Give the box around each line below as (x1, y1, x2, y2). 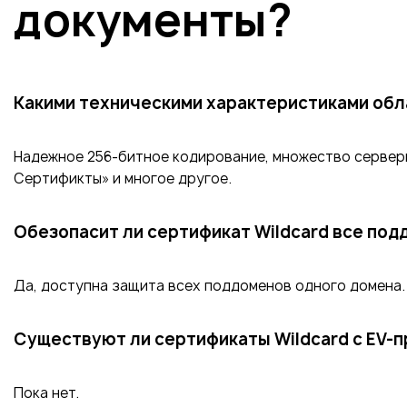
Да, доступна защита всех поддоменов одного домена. (14, 276, 405, 295)
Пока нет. (14, 383, 79, 402)
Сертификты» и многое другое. (14, 169, 232, 188)
